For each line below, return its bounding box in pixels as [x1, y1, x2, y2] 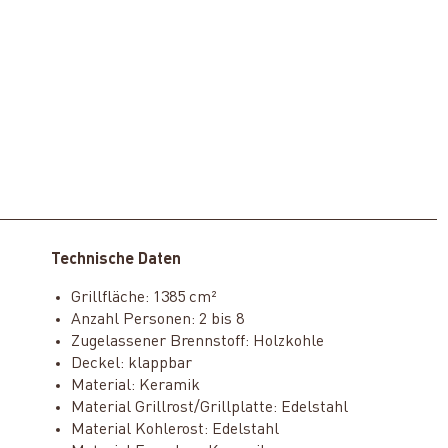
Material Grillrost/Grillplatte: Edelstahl [70, 399, 348, 416]
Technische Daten [50, 251, 181, 268]
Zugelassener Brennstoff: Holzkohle [70, 333, 324, 350]
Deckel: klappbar [70, 355, 192, 372]
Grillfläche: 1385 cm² [70, 289, 217, 306]
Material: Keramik [70, 377, 200, 394]
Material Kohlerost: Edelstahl [70, 421, 279, 438]
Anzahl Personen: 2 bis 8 [70, 311, 244, 328]
